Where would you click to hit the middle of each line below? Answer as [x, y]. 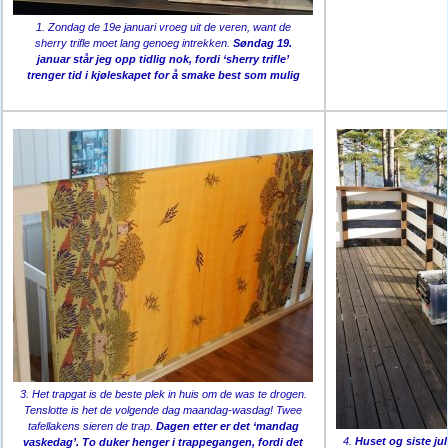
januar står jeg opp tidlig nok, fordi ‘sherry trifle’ [163, 58]
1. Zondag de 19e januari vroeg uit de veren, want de [163, 26]
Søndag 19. [262, 42]
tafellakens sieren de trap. [91, 425]
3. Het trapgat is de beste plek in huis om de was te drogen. [163, 393]
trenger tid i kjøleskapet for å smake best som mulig [163, 74]
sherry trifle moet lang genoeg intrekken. [133, 42]
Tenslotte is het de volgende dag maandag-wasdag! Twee [163, 409]
